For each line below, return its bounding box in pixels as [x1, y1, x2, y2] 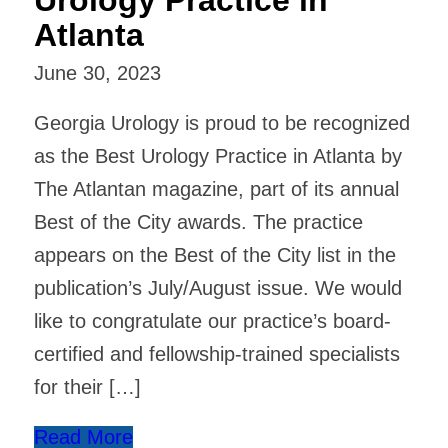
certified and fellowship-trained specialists [33, 342, 400, 365]
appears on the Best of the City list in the [33, 243, 396, 266]
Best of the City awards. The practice [33, 210, 363, 233]
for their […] [33, 375, 141, 398]
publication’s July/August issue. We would [33, 276, 402, 299]
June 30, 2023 [33, 61, 161, 84]
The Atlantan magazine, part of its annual [33, 177, 399, 200]
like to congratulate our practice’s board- [33, 309, 391, 332]
